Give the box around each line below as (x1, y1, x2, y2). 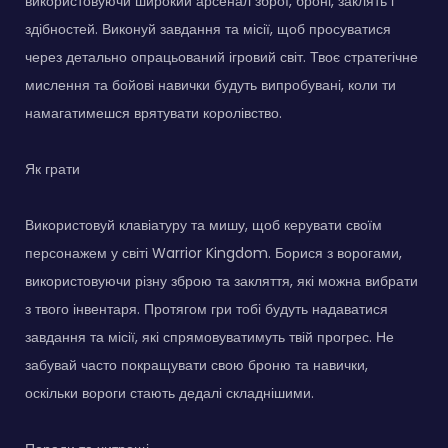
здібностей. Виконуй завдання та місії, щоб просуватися (25, 19, 391, 40)
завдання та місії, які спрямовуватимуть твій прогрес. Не (25, 327, 394, 348)
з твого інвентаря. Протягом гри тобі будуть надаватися (25, 299, 388, 320)
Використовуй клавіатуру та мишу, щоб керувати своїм (25, 215, 382, 236)
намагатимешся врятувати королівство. (25, 103, 282, 124)
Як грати (25, 159, 80, 180)
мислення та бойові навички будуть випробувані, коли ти (25, 75, 396, 96)
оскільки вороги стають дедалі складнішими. (25, 383, 314, 404)
